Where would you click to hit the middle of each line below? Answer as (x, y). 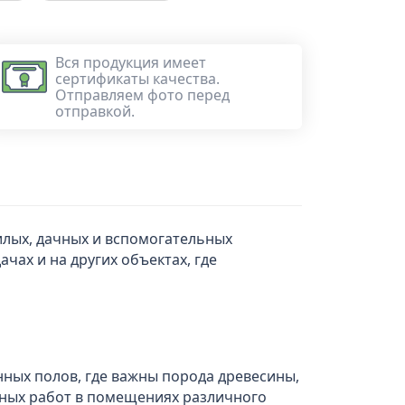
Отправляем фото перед (142, 95)
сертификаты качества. (137, 79)
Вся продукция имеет (131, 62)
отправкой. (95, 111)
